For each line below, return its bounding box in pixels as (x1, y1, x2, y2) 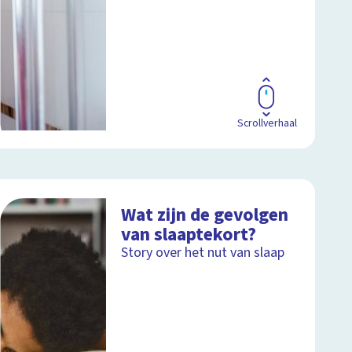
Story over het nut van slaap (121, 242, 285, 262)
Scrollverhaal (236, 115, 297, 131)
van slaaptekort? (121, 221, 257, 247)
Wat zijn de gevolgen (121, 201, 289, 228)
